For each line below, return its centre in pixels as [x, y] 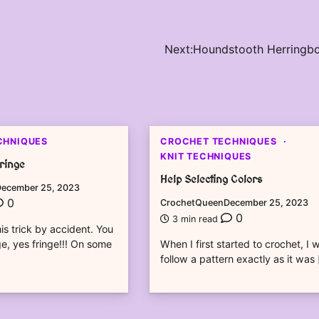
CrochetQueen [192, 203]
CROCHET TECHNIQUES [219, 141]
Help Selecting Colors [211, 180]
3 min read [195, 219]
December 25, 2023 [266, 203]
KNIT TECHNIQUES [206, 156]
